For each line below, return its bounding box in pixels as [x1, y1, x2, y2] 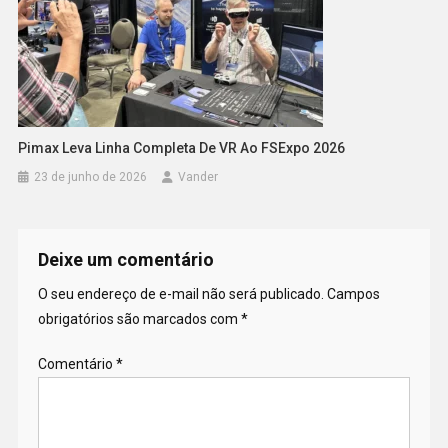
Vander [178, 170, 219, 185]
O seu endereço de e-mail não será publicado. [37, 286, 324, 303]
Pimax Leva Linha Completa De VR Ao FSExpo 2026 [18, 140, 346, 157]
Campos [326, 286, 380, 303]
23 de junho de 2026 [34, 170, 148, 185]
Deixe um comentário [37, 249, 214, 271]
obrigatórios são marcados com [37, 311, 241, 328]
